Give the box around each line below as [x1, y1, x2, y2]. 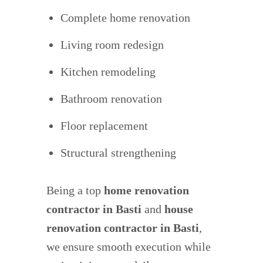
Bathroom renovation [60, 92, 162, 106]
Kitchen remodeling [60, 65, 156, 79]
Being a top [46, 184, 104, 197]
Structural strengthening [60, 146, 176, 160]
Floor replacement [60, 119, 148, 133]
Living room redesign [60, 38, 164, 52]
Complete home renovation [60, 11, 190, 25]
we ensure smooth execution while [46, 240, 211, 254]
